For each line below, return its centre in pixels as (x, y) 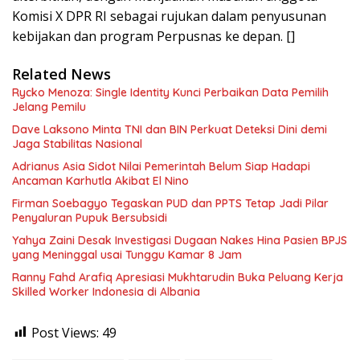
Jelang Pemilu (49, 106)
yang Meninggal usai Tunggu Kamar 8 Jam (127, 254)
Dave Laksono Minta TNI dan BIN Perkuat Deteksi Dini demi (170, 129)
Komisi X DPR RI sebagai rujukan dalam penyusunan (169, 16)
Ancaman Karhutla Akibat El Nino (100, 180)
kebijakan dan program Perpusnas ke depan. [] (153, 36)
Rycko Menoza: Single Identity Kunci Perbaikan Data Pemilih (170, 92)
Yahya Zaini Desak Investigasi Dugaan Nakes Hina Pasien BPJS (180, 240)
